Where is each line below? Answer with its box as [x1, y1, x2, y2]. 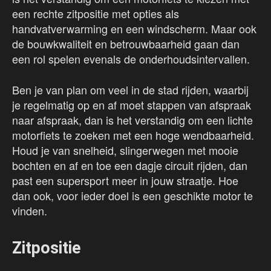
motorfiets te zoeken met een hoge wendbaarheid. [12, 127, 254, 143]
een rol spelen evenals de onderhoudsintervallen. [12, 51, 250, 67]
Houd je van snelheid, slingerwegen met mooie [12, 142, 238, 158]
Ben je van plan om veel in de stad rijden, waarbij [12, 82, 249, 98]
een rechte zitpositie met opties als [12, 5, 179, 22]
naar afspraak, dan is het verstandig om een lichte [12, 112, 253, 128]
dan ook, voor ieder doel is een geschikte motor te [12, 188, 253, 204]
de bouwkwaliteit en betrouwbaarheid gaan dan [12, 36, 240, 52]
